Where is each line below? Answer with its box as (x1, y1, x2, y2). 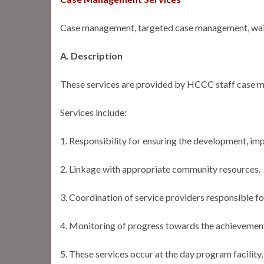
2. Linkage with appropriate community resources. (60, 163, 260, 175)
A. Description (60, 50, 123, 62)
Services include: (60, 107, 127, 118)
